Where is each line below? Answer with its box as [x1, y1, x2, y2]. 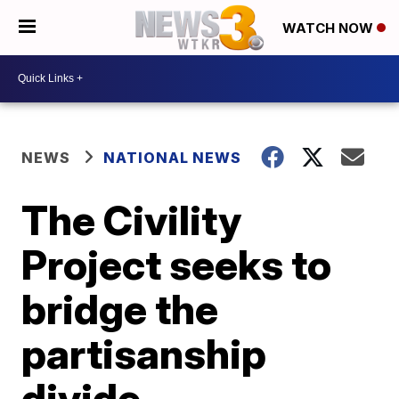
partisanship [21, 328, 267, 379]
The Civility [21, 194, 242, 245]
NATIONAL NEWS [103, 148, 242, 167]
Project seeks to [21, 239, 332, 289]
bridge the [21, 283, 219, 334]
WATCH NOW [282, 20, 377, 37]
